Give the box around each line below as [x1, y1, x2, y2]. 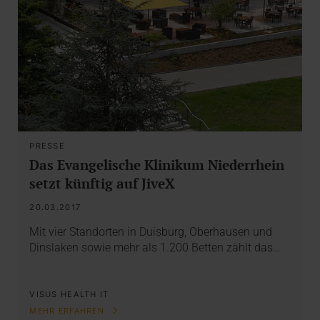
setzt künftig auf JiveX [29, 174, 176, 192]
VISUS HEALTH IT [29, 289, 109, 299]
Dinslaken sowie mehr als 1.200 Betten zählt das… [29, 241, 281, 255]
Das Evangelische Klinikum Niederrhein [29, 155, 285, 174]
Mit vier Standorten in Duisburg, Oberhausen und [29, 225, 273, 239]
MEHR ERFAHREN [29, 306, 108, 316]
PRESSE [29, 140, 65, 151]
